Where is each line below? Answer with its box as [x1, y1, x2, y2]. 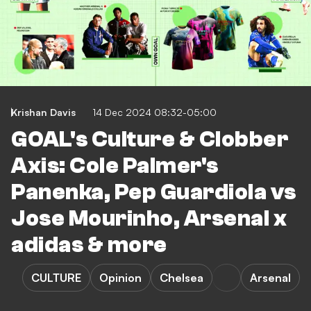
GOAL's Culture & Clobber [11, 127, 288, 152]
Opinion [99, 271, 142, 285]
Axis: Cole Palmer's [11, 153, 219, 178]
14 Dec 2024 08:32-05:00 [92, 106, 217, 118]
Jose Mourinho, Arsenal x [11, 206, 287, 231]
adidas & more [11, 233, 167, 258]
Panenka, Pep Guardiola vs [11, 180, 296, 205]
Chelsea [160, 271, 203, 285]
